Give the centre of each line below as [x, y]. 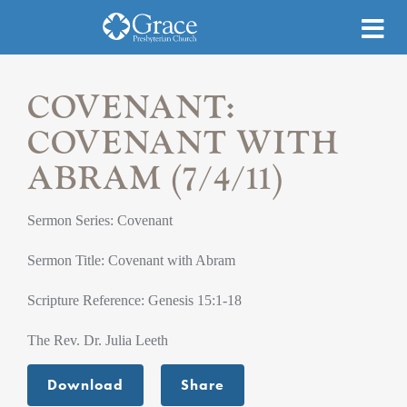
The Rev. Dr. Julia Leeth [98, 340]
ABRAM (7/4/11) [155, 179]
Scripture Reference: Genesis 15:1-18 [134, 300]
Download [85, 385]
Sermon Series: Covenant [100, 220]
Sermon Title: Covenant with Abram [131, 260]
